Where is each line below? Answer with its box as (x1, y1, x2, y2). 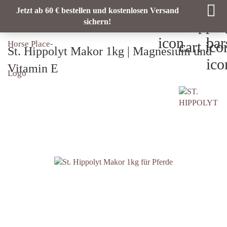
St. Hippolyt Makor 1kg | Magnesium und (8, 45, 212, 58)
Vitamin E (8, 62, 58, 75)
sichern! (84, 17, 111, 26)
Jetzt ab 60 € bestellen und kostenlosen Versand (16, 6, 179, 15)
